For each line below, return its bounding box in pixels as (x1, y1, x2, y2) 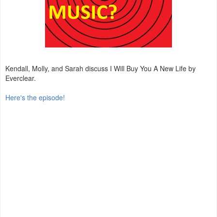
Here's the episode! (5, 93, 65, 103)
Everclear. (5, 73, 36, 83)
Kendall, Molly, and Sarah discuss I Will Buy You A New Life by (5, 63, 196, 74)
